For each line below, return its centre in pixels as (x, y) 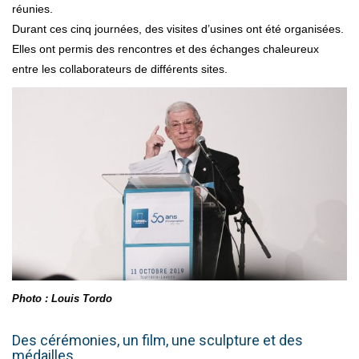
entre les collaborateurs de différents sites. (120, 69)
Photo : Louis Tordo (62, 298)
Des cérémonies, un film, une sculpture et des (157, 340)
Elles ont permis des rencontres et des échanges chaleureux (165, 48)
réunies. (32, 8)
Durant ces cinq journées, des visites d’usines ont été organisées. (178, 28)
